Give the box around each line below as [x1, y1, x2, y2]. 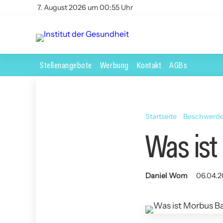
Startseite [145, 111, 177, 121]
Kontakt [136, 59, 162, 71]
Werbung [100, 59, 129, 71]
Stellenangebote [40, 59, 92, 71]
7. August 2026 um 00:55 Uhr [37, 3, 133, 12]
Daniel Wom [145, 171, 188, 180]
